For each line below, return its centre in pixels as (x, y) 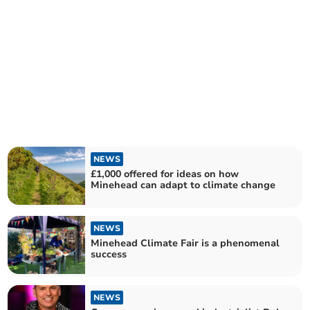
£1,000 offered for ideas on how (165, 174)
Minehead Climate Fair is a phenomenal (185, 243)
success (109, 254)
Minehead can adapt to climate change (183, 185)
